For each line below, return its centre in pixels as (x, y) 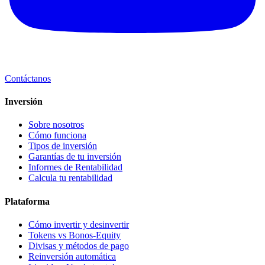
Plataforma (27, 201)
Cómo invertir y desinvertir (79, 224)
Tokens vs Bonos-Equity (75, 235)
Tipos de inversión (63, 146)
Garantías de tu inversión (75, 157)
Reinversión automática (72, 256)
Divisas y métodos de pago (79, 245)
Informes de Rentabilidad (75, 167)
